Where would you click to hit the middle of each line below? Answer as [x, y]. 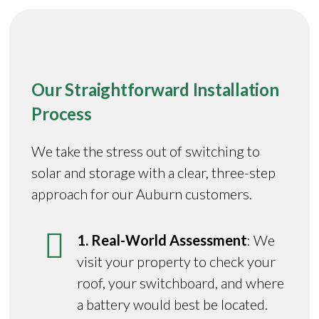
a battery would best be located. [173, 304]
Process [62, 113]
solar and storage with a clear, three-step [154, 172]
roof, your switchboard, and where [181, 282]
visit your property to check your [177, 261]
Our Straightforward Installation [155, 89]
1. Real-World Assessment [162, 240]
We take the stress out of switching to [146, 151]
